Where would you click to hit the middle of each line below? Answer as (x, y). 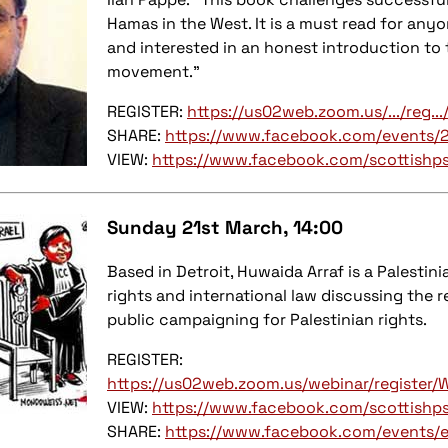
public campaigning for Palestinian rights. (267, 320)
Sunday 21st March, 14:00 (225, 227)
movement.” (153, 71)
